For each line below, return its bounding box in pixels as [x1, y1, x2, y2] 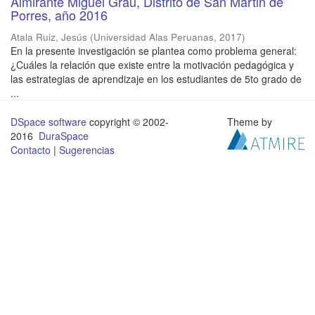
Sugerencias [59, 143, 115, 157]
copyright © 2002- [86, 115, 169, 129]
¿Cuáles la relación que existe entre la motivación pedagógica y [11, 58, 294, 72]
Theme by [227, 115, 276, 129]
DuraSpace [39, 129, 89, 143]
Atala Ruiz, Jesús [11, 30, 87, 44]
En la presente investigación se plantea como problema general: [11, 44, 297, 58]
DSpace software [11, 115, 86, 129]
